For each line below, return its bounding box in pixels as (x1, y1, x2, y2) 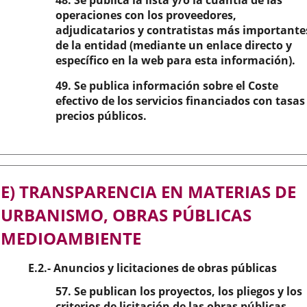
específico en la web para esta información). (56, 53, 295, 68)
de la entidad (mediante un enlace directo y (56, 38, 292, 53)
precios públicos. (56, 108, 147, 123)
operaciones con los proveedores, (56, 8, 236, 23)
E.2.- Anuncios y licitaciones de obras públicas (28, 260, 277, 275)
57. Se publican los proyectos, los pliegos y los (56, 284, 302, 299)
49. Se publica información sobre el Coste (56, 78, 278, 93)
